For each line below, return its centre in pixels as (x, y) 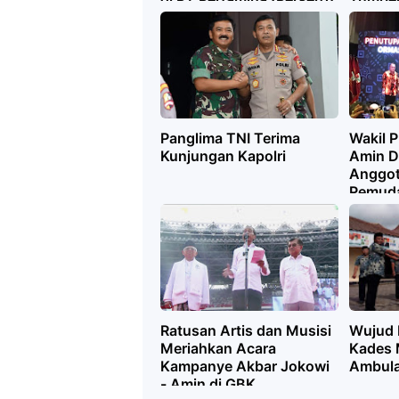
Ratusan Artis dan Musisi (246, 330)
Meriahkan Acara (218, 348)
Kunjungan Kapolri (223, 155)
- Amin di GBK (208, 383)
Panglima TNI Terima (230, 138)
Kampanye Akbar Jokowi (245, 366)
